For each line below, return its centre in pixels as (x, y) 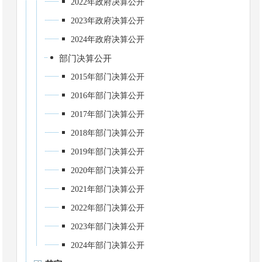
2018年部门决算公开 (108, 133)
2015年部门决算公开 (108, 77)
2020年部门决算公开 (108, 170)
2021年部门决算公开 (108, 189)
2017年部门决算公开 (108, 114)
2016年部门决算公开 (108, 96)
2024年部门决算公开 (108, 245)
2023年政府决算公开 (108, 21)
